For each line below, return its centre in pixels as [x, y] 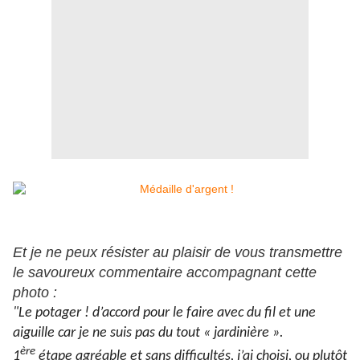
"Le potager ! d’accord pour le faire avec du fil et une [164, 313]
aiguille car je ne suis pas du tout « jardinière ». [148, 333]
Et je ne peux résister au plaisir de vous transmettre [178, 253]
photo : [35, 293]
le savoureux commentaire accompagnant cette [165, 273]
